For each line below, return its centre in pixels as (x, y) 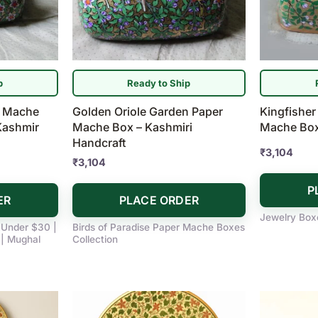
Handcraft (99, 143)
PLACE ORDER (159, 201)
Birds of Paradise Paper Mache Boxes (158, 227)
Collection (95, 240)
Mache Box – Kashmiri (132, 127)
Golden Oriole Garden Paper (147, 112)
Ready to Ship (159, 83)
